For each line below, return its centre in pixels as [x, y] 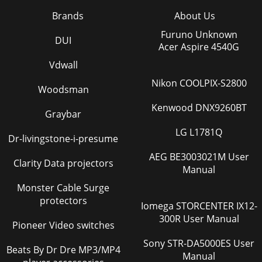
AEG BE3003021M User [159, 157]
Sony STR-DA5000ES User [155, 243]
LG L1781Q [199, 132]
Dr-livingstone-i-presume [63, 139]
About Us [194, 16]
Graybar [63, 114]
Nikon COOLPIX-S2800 [199, 83]
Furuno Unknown [199, 35]
